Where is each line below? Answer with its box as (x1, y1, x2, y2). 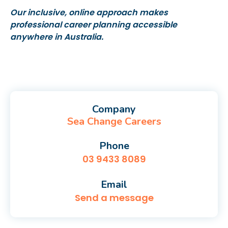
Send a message (74, 191, 154, 204)
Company (92, 102, 136, 116)
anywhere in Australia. (10, 31, 103, 43)
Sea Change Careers (67, 115, 161, 128)
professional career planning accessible (10, 19, 177, 31)
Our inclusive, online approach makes (10, 7, 168, 18)
